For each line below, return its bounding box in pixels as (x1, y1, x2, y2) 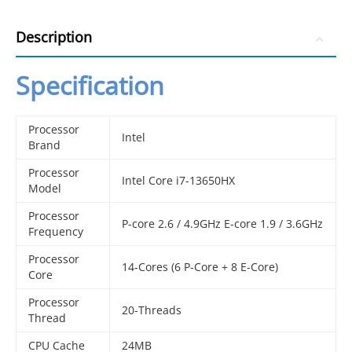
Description (16, 27, 92, 46)
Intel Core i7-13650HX (122, 173, 236, 188)
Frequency (28, 224, 84, 239)
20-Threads (122, 302, 182, 317)
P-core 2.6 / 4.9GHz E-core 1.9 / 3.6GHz (122, 216, 324, 231)
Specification (16, 68, 165, 102)
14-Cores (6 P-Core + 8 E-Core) (122, 259, 279, 274)
